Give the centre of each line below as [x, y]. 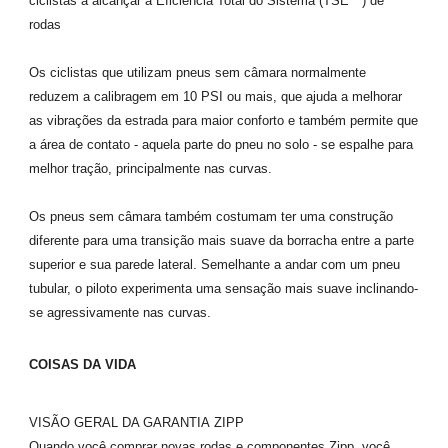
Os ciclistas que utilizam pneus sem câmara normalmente [197, 72]
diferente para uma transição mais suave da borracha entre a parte [221, 240]
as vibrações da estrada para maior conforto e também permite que [223, 120]
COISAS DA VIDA [82, 364]
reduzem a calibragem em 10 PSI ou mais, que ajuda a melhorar [215, 96]
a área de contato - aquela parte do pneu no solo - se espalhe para [221, 144]
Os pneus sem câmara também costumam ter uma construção [211, 216]
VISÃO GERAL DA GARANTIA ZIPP [136, 422]
